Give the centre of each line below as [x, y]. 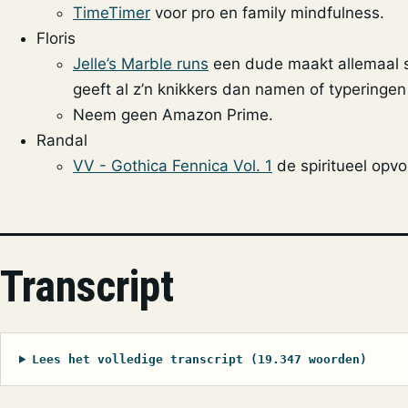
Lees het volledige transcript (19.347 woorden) [199, 359]
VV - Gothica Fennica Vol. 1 [173, 165]
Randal [62, 140]
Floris [56, 38]
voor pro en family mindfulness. [267, 12]
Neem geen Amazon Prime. [173, 114]
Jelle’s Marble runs [141, 63]
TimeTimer [112, 12]
